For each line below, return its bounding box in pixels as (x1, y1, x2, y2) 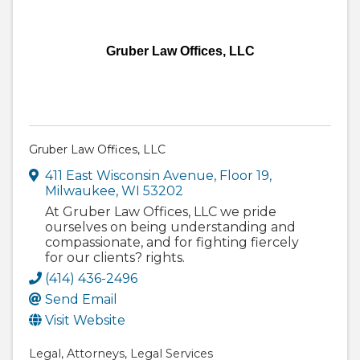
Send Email (45, 292, 117, 308)
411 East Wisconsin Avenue (45, 168, 214, 184)
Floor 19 (219, 168, 269, 184)
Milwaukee (45, 183, 116, 199)
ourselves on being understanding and (45, 219, 296, 235)
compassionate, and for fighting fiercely (45, 235, 299, 251)
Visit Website (45, 313, 125, 329)
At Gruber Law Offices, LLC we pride (45, 204, 276, 220)
